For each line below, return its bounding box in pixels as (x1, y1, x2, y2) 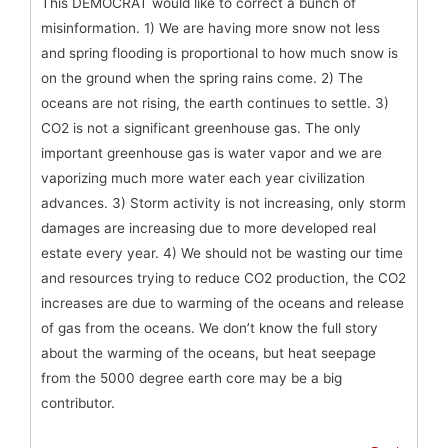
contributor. (41, 395, 115, 412)
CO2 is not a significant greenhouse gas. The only (41, 120, 361, 137)
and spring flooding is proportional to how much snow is (41, 45, 398, 62)
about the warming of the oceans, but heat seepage (41, 345, 376, 362)
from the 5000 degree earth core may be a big (41, 370, 342, 387)
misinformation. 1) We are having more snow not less (41, 20, 380, 37)
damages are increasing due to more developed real (41, 220, 376, 237)
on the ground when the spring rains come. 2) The (41, 70, 363, 87)
